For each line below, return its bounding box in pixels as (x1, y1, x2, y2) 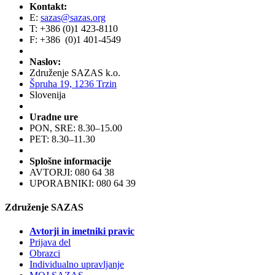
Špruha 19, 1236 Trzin (29, 78, 117, 89)
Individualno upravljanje (29, 259, 124, 270)
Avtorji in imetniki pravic (29, 226, 134, 237)
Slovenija (29, 89, 66, 100)
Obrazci (29, 248, 60, 259)
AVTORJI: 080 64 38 (29, 166, 114, 177)
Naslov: (29, 56, 61, 67)
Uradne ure (29, 111, 78, 122)
